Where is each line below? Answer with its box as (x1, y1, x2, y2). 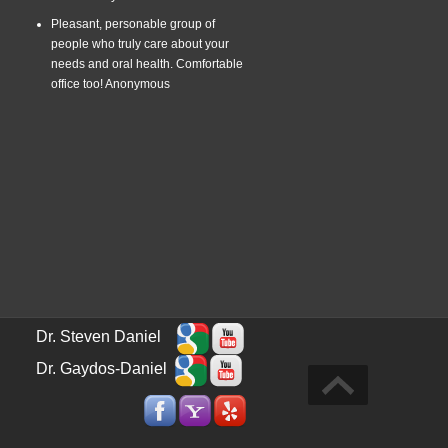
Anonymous (105, 76, 170, 91)
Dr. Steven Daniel (36, 327, 177, 345)
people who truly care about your (51, 36, 229, 51)
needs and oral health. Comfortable (51, 56, 243, 71)
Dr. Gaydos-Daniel (36, 359, 175, 377)
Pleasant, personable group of (51, 16, 215, 31)
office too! (51, 76, 105, 91)
